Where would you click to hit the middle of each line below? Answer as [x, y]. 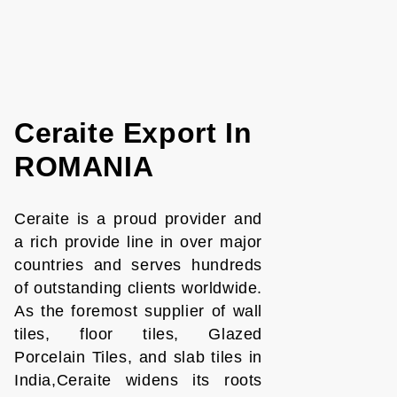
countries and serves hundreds [138, 265]
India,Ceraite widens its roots [138, 380]
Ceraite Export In [133, 133]
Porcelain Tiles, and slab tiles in [138, 357]
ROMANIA [84, 167]
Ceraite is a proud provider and [138, 219]
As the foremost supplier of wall [138, 311]
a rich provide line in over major [138, 242]
